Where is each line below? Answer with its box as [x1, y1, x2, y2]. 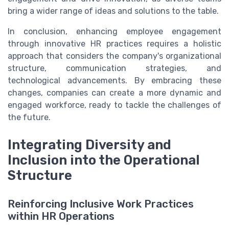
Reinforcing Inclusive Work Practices [8, 197, 194, 210]
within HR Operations [8, 210, 114, 222]
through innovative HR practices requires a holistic [8, 38, 221, 49]
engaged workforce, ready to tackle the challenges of [8, 100, 221, 110]
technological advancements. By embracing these [8, 75, 221, 85]
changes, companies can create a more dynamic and [8, 87, 221, 98]
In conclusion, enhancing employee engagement [8, 26, 221, 36]
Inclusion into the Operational [8, 152, 200, 168]
